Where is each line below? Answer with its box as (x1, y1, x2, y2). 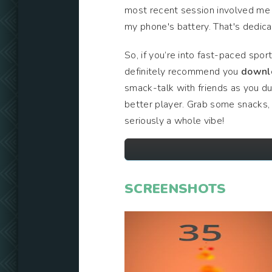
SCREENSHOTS (124, 180, 226, 198)
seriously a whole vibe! (124, 114, 225, 127)
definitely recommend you (124, 65, 242, 78)
